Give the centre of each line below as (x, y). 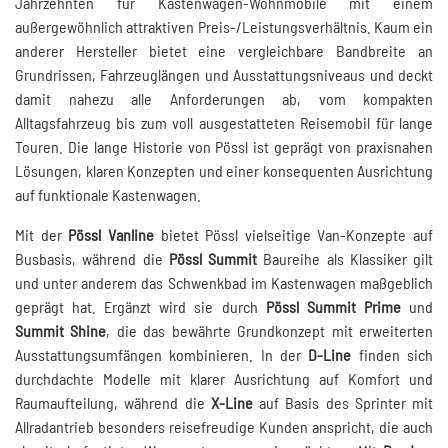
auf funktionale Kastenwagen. (108, 195)
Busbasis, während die (92, 259)
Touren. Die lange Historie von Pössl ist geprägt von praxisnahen (224, 147)
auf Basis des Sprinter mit (342, 403)
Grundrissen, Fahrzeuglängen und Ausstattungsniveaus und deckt (224, 75)
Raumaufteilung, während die (113, 403)
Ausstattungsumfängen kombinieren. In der (162, 355)
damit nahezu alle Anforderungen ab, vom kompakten (224, 99)
